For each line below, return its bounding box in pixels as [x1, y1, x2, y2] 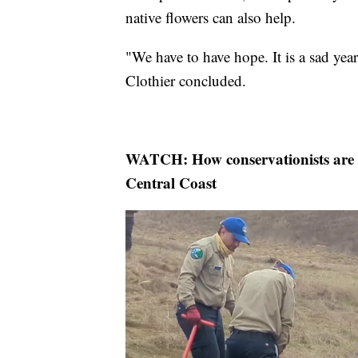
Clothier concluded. [125, 70, 246, 91]
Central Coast [125, 172, 217, 194]
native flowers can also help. [125, 7, 296, 28]
